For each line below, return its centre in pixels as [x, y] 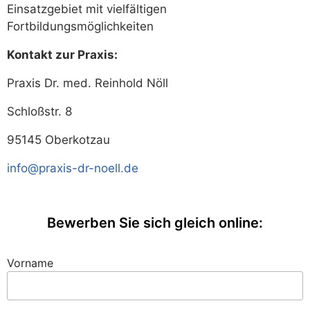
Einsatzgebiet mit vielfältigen [87, 9]
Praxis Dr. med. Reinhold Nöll [88, 83]
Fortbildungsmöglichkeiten [80, 26]
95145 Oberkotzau [58, 140]
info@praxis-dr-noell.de [73, 168]
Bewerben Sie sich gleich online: [155, 223]
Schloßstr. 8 [39, 111]
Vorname [30, 263]
